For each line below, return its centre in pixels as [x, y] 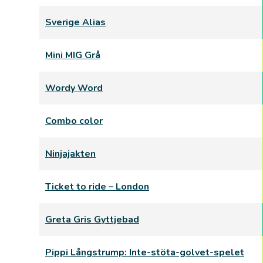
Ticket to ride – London [97, 187]
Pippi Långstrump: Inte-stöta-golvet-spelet [145, 252]
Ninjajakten [70, 154]
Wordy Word [74, 88]
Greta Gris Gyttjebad [92, 220]
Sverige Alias [75, 22]
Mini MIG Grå [73, 55]
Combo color [74, 121]
